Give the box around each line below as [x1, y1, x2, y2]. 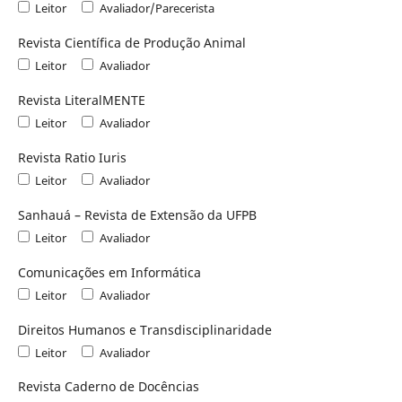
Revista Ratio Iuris [17, 148, 127, 166]
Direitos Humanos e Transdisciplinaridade [17, 320, 272, 338]
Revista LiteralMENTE [17, 91, 145, 109]
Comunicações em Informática [17, 263, 201, 281]
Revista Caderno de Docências [17, 378, 199, 396]
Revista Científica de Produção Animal [17, 33, 246, 51]
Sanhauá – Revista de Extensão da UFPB [17, 205, 257, 223]
